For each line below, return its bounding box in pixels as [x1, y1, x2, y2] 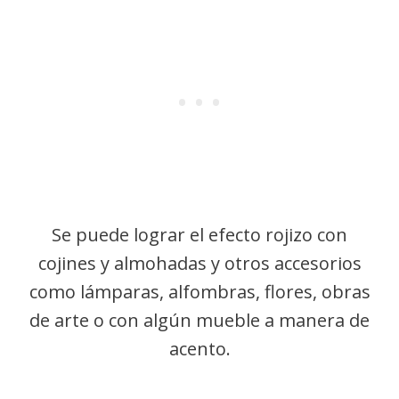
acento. [168, 337, 231, 361]
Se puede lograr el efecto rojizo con [52, 223, 347, 247]
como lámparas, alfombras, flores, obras [28, 280, 370, 304]
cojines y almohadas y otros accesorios [37, 251, 362, 275]
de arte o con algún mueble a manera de [29, 308, 370, 332]
